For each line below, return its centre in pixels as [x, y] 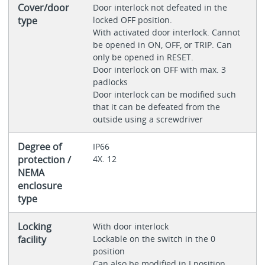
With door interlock [132, 226]
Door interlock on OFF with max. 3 [159, 69]
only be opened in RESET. [144, 57]
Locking [34, 226]
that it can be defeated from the [156, 106]
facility [32, 239]
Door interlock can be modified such [164, 94]
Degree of [39, 146]
